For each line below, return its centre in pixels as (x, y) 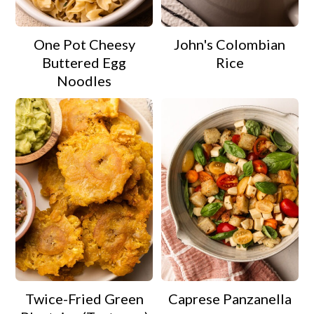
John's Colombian (230, 45)
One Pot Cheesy (84, 45)
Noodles (84, 81)
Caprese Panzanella (230, 298)
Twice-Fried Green (84, 298)
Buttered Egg (84, 63)
